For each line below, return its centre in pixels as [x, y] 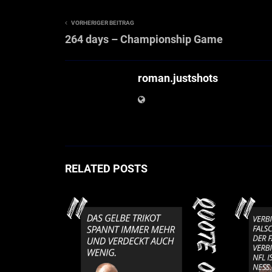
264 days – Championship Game [144, 39]
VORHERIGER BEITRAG [103, 22]
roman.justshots [178, 78]
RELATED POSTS [106, 168]
